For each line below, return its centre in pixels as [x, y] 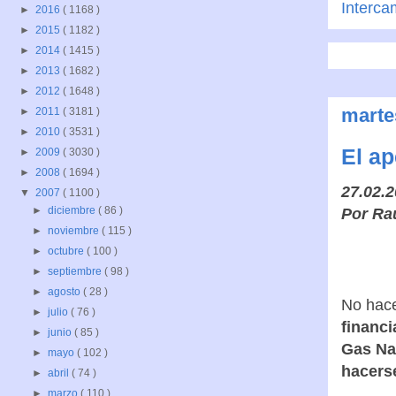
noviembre [75, 231]
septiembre [76, 272]
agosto [66, 292]
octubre [68, 251]
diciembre [73, 211]
